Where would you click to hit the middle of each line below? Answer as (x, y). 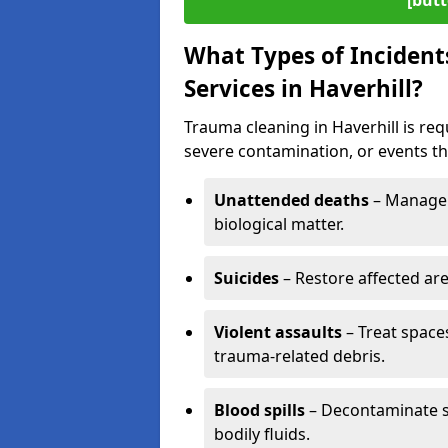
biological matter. (279, 224)
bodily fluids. (262, 434)
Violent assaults (278, 332)
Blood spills (259, 410)
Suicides (246, 278)
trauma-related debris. (299, 356)
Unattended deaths (291, 200)
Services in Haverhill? (303, 88)
